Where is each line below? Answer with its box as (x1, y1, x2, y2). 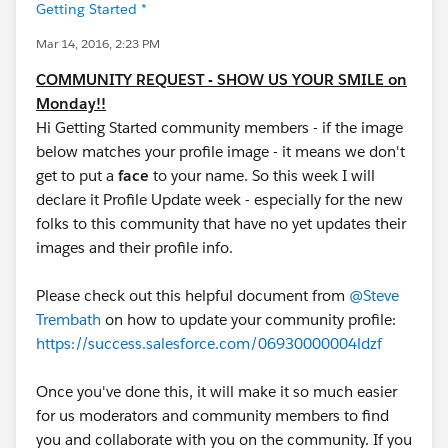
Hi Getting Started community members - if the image (36, 118, 403, 137)
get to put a (36, 166, 118, 185)
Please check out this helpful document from (36, 286, 349, 305)
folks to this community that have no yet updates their (36, 214, 406, 233)
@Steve (349, 286, 399, 305)
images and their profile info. (36, 238, 233, 257)
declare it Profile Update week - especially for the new (36, 190, 403, 209)
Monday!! (36, 94, 106, 113)
